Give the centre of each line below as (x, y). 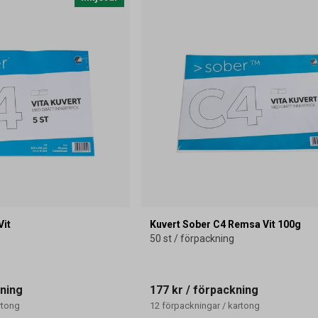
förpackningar (191, 305)
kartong (243, 305)
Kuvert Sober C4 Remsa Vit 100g (225, 224)
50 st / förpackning (192, 238)
